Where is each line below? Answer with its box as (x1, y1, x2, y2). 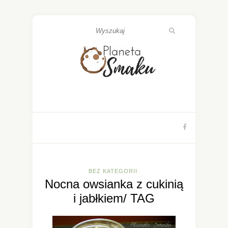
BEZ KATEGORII (88, 167, 137, 174)
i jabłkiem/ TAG (73, 191, 155, 205)
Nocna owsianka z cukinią (45, 177, 183, 191)
